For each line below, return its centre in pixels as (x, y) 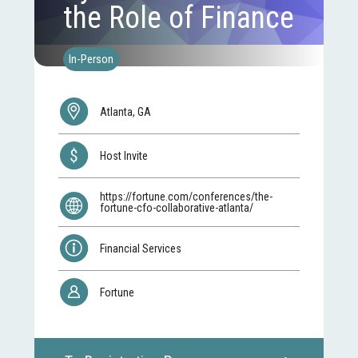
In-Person (91, 59)
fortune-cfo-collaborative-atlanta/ (177, 208)
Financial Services (141, 249)
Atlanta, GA (126, 112)
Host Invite (125, 156)
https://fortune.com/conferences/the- (187, 197)
